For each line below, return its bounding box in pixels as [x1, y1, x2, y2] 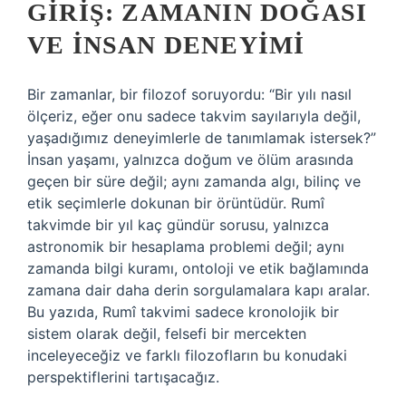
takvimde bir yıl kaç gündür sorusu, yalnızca [27, 216, 329, 234]
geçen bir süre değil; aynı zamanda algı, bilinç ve [27, 172, 361, 190]
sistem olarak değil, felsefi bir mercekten [27, 324, 306, 343]
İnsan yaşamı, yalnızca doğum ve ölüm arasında [27, 150, 353, 169]
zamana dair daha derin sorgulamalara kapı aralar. [27, 281, 370, 299]
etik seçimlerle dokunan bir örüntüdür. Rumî [27, 194, 324, 212]
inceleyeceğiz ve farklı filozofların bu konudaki [27, 346, 347, 364]
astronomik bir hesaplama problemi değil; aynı [27, 237, 344, 256]
